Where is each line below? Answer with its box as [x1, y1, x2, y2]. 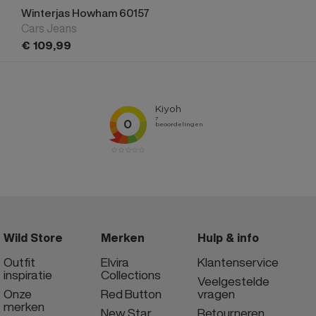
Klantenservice [197, 253, 279, 271]
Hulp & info [197, 229, 260, 246]
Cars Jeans [21, 19, 77, 37]
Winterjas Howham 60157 [21, 4, 150, 21]
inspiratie [4, 265, 52, 284]
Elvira [100, 253, 129, 271]
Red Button [100, 284, 162, 303]
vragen [197, 284, 236, 303]
